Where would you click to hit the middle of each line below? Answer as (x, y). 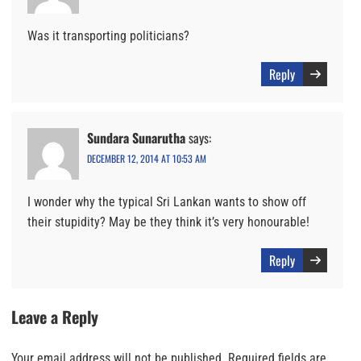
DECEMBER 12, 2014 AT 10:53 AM (147, 158)
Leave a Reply (55, 316)
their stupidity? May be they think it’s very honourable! (168, 222)
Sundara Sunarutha (136, 137)
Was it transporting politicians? (108, 35)
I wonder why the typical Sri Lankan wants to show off (167, 201)
